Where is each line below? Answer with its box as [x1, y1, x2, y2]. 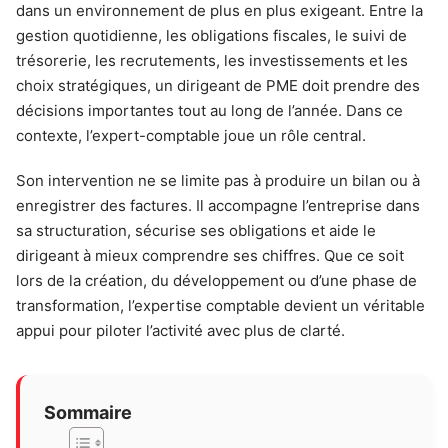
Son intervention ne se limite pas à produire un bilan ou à [16, 171, 420, 190]
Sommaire [44, 401, 132, 423]
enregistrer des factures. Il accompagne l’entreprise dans [16, 196, 420, 215]
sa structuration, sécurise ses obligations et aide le [16, 221, 376, 240]
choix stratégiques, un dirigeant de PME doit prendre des [16, 76, 420, 95]
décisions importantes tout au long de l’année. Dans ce [16, 101, 403, 120]
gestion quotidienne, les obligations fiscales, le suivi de [16, 26, 407, 45]
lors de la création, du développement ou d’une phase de [16, 271, 417, 290]
